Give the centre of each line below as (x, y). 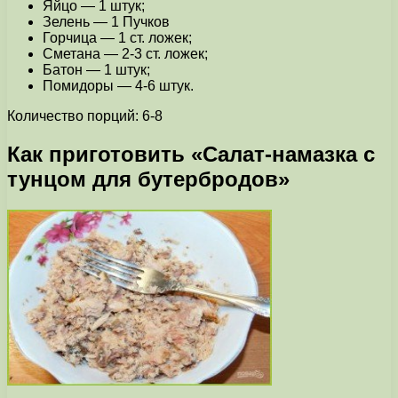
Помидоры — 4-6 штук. (118, 86)
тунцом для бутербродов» (148, 179)
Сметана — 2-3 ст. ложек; (125, 54)
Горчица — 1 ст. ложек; (117, 38)
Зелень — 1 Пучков (106, 22)
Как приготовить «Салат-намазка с (191, 155)
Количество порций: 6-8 (85, 116)
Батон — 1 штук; (96, 70)
